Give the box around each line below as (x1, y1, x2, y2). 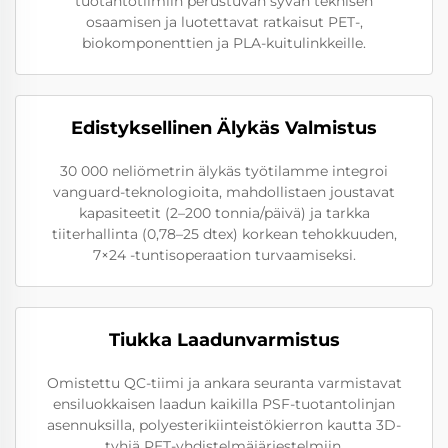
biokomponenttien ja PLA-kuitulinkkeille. (82, 33, 366, 52)
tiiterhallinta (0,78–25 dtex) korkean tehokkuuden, (51, 224, 397, 243)
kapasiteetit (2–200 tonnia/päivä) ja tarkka (78, 203, 370, 222)
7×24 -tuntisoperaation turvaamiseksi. (92, 245, 356, 264)
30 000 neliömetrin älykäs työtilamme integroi (60, 161, 388, 180)
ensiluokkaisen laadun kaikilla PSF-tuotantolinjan (53, 394, 395, 413)
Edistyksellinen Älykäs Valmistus (71, 116, 377, 139)
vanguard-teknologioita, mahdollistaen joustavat (53, 182, 395, 201)
